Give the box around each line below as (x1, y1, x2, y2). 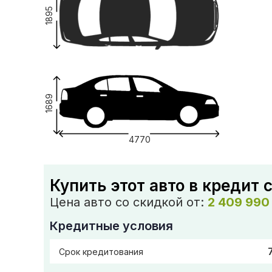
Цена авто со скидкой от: (50, 195, 208, 209)
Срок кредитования (59, 246, 143, 257)
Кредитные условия (50, 219, 173, 233)
